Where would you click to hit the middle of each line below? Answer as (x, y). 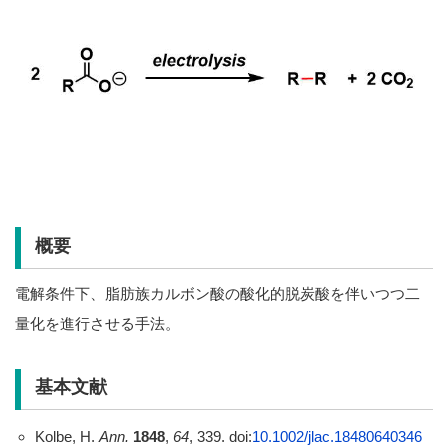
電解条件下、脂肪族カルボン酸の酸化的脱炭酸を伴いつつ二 (217, 293)
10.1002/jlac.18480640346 (336, 437)
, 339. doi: (220, 437)
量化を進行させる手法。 (97, 323)
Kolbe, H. (66, 437)
